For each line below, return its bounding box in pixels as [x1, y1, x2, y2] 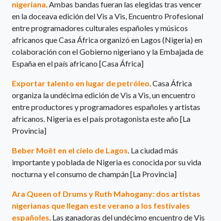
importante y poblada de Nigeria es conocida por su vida [12, 157, 201, 167]
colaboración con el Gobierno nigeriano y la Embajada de [12, 47, 203, 57]
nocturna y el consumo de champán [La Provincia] [12, 169, 177, 179]
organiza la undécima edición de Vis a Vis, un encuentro [12, 90, 195, 100]
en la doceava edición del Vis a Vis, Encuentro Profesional [12, 11, 203, 21]
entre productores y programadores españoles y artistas [12, 102, 200, 112]
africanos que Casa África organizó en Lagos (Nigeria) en [12, 35, 202, 45]
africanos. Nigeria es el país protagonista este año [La [12, 114, 190, 124]
